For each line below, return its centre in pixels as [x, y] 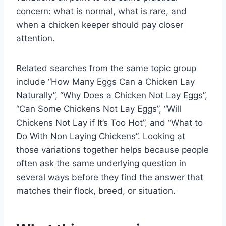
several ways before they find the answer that [110, 177]
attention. [36, 38]
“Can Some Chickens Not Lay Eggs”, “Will [99, 109]
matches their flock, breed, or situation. [96, 190]
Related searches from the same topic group [106, 68]
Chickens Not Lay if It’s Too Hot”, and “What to [109, 122]
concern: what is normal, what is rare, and [101, 11]
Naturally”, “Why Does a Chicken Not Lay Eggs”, [112, 95]
